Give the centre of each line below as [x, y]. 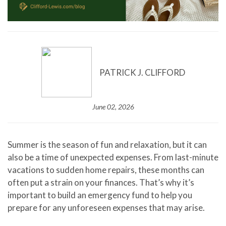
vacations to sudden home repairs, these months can [106, 170]
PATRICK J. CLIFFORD [142, 72]
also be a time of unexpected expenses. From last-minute [113, 157]
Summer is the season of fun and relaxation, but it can [107, 145]
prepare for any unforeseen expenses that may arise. [106, 208]
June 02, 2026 [113, 107]
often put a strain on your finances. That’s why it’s [101, 182]
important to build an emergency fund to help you [100, 195]
